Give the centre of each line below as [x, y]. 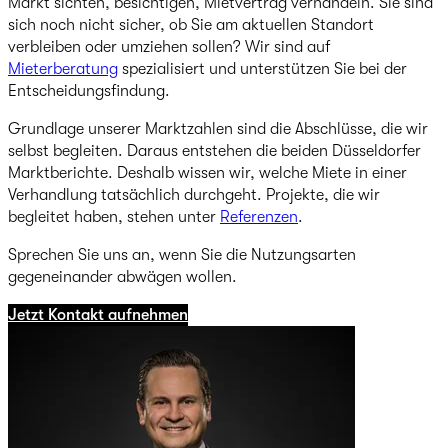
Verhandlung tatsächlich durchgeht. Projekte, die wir [194, 195]
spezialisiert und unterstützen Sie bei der [262, 69]
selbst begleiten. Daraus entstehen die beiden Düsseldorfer [214, 151]
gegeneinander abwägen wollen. [122, 277]
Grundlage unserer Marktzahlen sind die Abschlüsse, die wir [218, 129]
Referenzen [259, 217]
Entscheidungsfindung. [89, 91]
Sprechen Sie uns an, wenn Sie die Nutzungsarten [182, 255]
